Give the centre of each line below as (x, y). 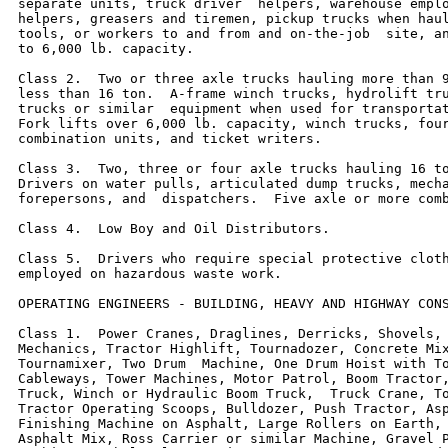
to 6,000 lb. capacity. (106, 48)
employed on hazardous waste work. (150, 273)
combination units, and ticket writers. (170, 138)
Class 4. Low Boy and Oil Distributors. (174, 228)
